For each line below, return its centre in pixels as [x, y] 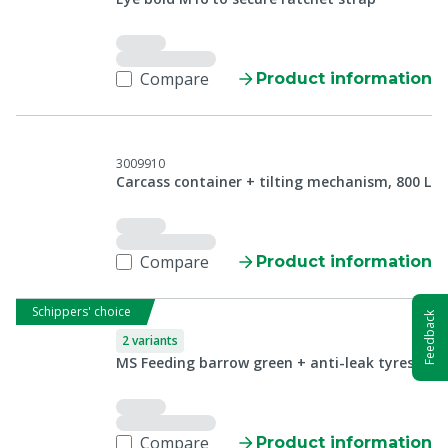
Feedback [429, 337]
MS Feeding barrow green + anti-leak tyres [265, 362]
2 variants [150, 340]
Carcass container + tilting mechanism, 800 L [273, 181]
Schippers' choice [81, 311]
